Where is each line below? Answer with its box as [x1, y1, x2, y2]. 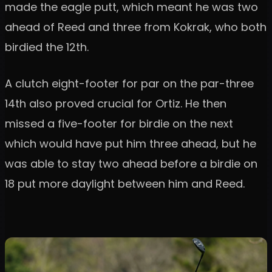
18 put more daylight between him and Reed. [5, 175, 245, 191]
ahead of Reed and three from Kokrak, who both [5, 19, 267, 35]
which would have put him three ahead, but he [5, 135, 256, 151]
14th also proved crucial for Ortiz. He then [5, 95, 226, 111]
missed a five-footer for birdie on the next [5, 115, 233, 131]
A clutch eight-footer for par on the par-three [5, 75, 254, 91]
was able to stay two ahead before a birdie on [5, 155, 257, 171]
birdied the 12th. [5, 39, 95, 55]
